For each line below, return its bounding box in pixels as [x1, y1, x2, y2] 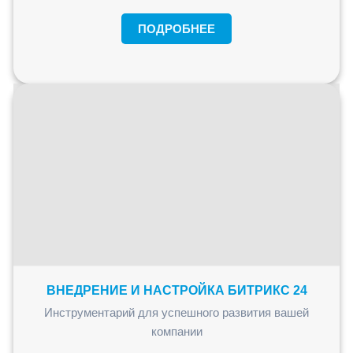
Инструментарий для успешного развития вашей [44, 306, 309, 320]
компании [150, 325, 203, 339]
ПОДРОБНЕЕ [138, 21, 215, 35]
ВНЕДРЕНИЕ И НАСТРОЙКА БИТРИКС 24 [46, 284, 307, 298]
